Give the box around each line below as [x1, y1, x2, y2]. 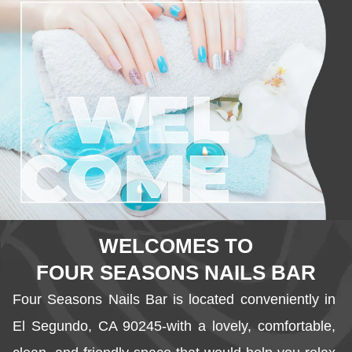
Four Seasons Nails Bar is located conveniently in [13, 291, 339, 308]
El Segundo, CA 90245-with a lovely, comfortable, [13, 318, 339, 335]
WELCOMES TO [99, 234, 253, 258]
